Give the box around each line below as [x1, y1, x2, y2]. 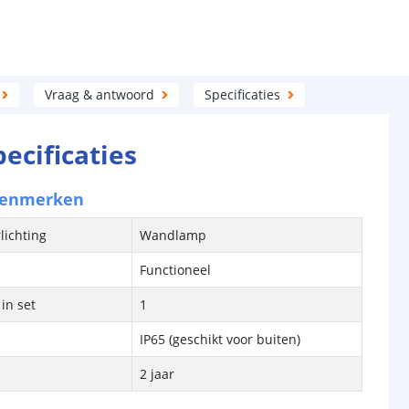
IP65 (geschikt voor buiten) [140, 330, 301, 348]
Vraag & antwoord [44, 86, 154, 103]
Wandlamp [140, 226, 207, 244]
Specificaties [204, 86, 280, 103]
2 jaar [140, 365, 175, 383]
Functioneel [140, 261, 212, 278]
